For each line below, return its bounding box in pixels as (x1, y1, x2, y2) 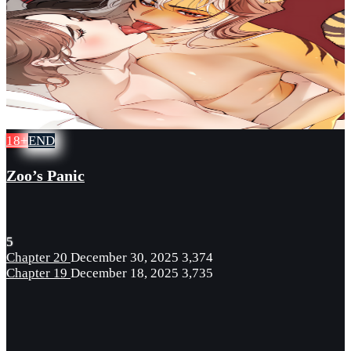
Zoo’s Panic (6, 166, 85, 184)
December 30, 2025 (71, 250, 179, 266)
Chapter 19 (6, 266, 71, 281)
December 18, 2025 (71, 266, 179, 281)
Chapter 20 (6, 250, 71, 266)
